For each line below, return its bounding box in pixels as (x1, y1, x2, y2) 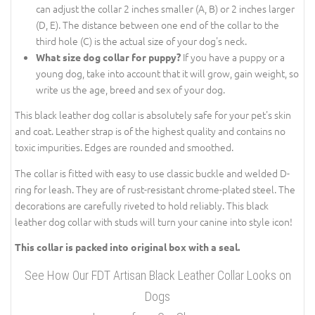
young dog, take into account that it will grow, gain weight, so (36, 65, 162, 80)
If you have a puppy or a (181, 49, 285, 64)
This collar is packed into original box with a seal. (15, 240, 240, 254)
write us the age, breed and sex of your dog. (138, 82, 225, 96)
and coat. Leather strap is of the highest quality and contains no (15, 124, 285, 139)
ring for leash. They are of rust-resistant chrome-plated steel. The (15, 181, 295, 196)
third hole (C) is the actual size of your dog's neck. (36, 33, 247, 48)
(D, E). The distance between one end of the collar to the (36, 17, 50, 32)
